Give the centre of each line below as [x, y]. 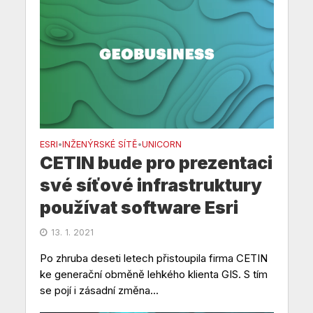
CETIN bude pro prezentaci [156, 162]
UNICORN [161, 144]
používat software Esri [139, 207]
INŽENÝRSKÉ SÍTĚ [100, 144]
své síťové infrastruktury [151, 185]
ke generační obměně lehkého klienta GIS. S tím [153, 274]
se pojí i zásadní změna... [99, 290]
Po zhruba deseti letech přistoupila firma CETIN [153, 258]
